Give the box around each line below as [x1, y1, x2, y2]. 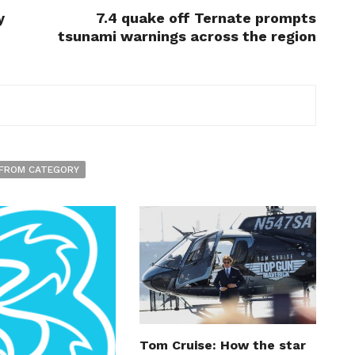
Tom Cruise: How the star [139, 338, 306, 353]
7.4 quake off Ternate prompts [96, 10, 316, 27]
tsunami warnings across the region [58, 28, 316, 45]
